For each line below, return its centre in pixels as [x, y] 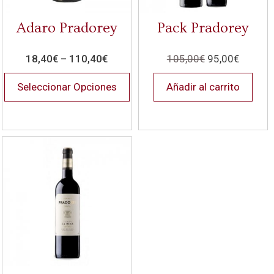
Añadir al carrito [203, 87]
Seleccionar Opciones [67, 87]
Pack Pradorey [203, 28]
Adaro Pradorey [67, 28]
